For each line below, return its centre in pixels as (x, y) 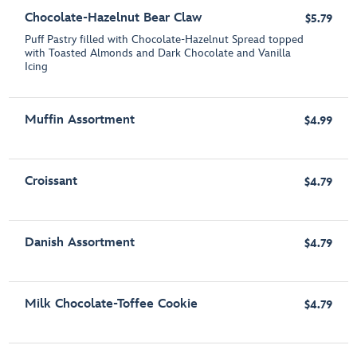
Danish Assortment (80, 243)
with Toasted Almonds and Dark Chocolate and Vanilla (158, 53)
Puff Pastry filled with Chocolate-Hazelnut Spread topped (165, 40)
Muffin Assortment (80, 120)
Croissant (51, 182)
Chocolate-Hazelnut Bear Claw (114, 18)
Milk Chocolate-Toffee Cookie (112, 304)
